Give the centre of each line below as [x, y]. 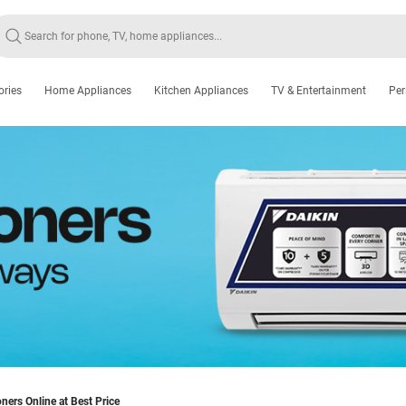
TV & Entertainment [319, 91]
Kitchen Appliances [201, 91]
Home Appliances [88, 91]
